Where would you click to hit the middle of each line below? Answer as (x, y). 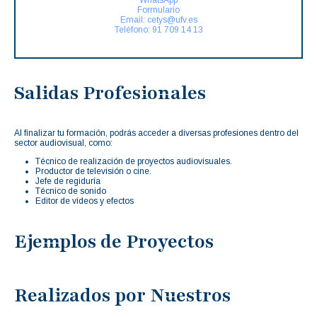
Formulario (158, 10)
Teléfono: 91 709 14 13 (158, 29)
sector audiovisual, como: (63, 143)
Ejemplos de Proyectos (114, 241)
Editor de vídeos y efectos (85, 201)
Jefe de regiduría (68, 181)
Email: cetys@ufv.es (158, 19)
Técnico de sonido (71, 191)
